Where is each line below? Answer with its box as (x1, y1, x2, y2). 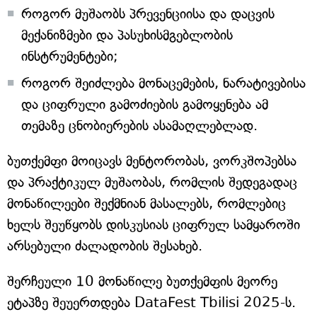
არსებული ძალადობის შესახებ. (7, 238, 202, 255)
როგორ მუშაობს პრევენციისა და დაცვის (21, 6, 275, 23)
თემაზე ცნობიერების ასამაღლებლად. (21, 117, 258, 134)
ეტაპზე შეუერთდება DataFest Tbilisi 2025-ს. (7, 294, 296, 311)
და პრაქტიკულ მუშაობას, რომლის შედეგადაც (7, 174, 297, 191)
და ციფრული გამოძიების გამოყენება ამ (21, 96, 268, 113)
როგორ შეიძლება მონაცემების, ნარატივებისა (21, 75, 306, 92)
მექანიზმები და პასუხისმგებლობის (21, 27, 233, 44)
